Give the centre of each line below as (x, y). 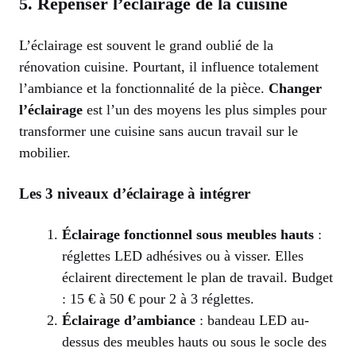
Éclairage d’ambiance (129, 320)
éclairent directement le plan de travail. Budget (197, 277)
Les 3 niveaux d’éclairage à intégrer (135, 193)
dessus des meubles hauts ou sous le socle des (194, 341)
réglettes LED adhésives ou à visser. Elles (183, 255)
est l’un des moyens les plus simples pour (205, 109)
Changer (295, 88)
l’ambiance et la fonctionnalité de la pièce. (144, 88)
